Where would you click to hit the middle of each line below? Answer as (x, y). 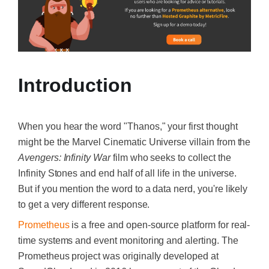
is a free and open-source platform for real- (160, 225)
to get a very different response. (84, 205)
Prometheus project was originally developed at (118, 256)
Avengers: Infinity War (64, 158)
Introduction (75, 86)
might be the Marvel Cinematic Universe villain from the (134, 142)
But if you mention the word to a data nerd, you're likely (133, 189)
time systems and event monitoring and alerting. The (128, 241)
